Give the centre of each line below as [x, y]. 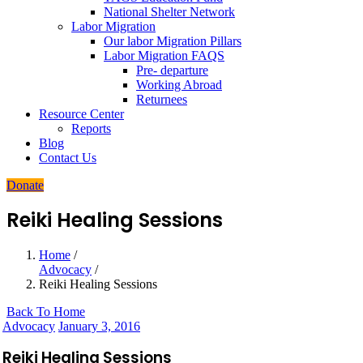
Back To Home [46, 312]
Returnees [162, 100]
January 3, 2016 [99, 327]
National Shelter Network [169, 12]
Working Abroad [179, 85]
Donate [25, 186]
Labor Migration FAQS [164, 56]
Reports [91, 129]
